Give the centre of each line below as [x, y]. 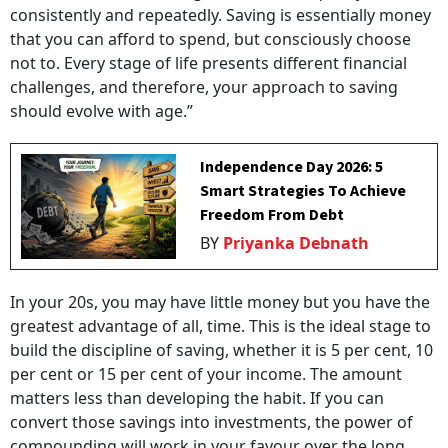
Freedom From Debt [272, 215]
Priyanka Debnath [296, 243]
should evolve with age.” [101, 111]
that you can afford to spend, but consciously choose [210, 39]
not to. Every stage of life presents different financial [208, 63]
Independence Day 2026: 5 [292, 167]
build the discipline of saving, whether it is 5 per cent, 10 [221, 350]
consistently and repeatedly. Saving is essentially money [220, 15]
